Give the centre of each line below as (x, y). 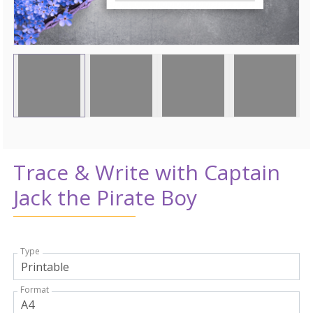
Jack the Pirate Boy (105, 198)
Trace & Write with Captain (147, 173)
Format (35, 289)
